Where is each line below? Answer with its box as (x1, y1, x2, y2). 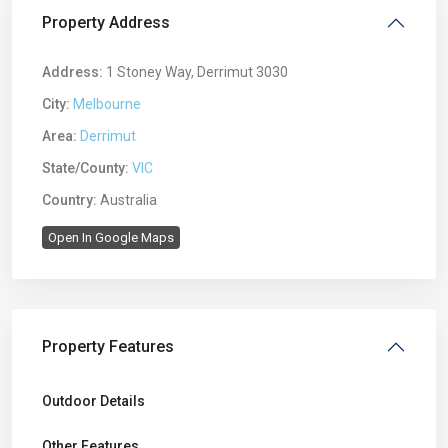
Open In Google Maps (48, 230, 174, 245)
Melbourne (73, 96, 141, 112)
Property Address (42, 13, 170, 32)
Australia (97, 192, 157, 208)
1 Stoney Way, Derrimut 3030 (103, 64, 288, 80)
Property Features (42, 337, 174, 356)
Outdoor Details (42, 393, 145, 409)
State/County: (42, 160, 129, 176)
